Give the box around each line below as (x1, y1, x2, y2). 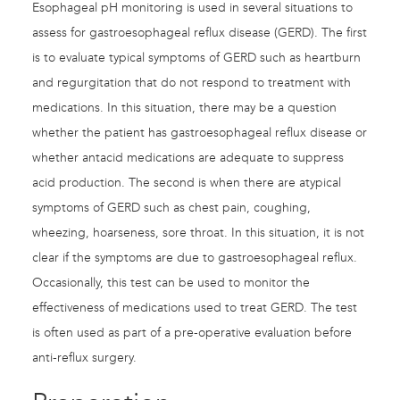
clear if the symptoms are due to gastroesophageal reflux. (32, 250, 357, 266)
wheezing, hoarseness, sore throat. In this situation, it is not (32, 225, 364, 241)
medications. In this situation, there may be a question (32, 100, 337, 116)
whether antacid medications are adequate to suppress (32, 150, 344, 166)
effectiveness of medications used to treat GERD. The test (32, 300, 357, 316)
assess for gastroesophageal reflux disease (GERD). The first (32, 25, 367, 41)
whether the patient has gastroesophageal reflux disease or (32, 125, 367, 141)
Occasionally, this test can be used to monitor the (32, 275, 310, 291)
